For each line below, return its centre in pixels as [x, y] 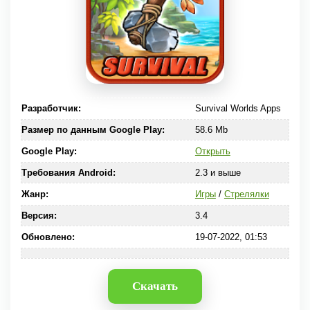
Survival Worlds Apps [238, 108]
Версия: [39, 216]
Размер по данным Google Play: [93, 130]
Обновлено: [48, 237]
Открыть [212, 151]
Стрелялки [246, 194]
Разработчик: [51, 108]
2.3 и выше [218, 173]
